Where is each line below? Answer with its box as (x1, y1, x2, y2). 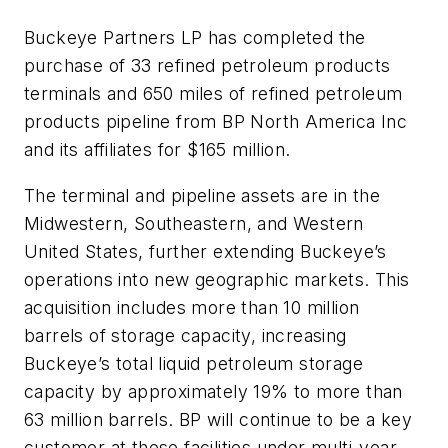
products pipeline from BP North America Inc (24, 111, 408, 133)
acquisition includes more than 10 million (24, 296, 360, 318)
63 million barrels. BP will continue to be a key (24, 408, 413, 430)
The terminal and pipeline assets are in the (24, 184, 381, 206)
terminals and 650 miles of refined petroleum (24, 83, 403, 105)
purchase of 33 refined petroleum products (24, 55, 391, 77)
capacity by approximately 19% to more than (24, 380, 403, 402)
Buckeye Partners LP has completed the (24, 27, 366, 49)
